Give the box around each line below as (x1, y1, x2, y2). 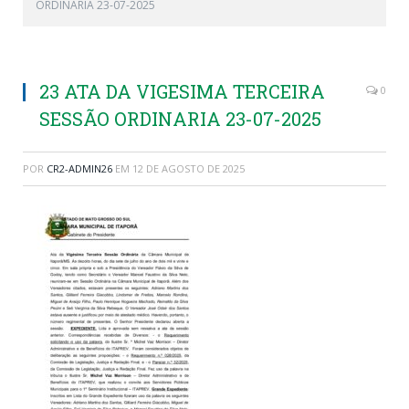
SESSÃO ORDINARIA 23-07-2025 (39, 106, 321, 131)
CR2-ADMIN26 (47, 161, 112, 175)
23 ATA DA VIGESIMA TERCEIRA (39, 79, 325, 103)
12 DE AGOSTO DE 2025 (132, 161, 245, 175)
